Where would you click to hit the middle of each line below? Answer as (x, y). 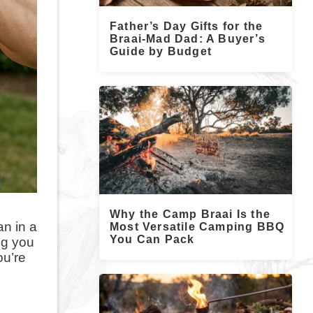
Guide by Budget (161, 51)
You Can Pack (152, 239)
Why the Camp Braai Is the (190, 214)
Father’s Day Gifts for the (187, 26)
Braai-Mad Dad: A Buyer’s (188, 38)
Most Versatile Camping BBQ (197, 227)
